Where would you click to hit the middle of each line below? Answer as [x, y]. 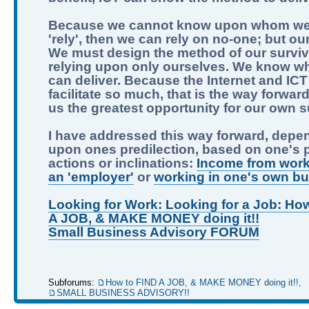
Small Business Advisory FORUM [154, 232]
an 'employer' [91, 177]
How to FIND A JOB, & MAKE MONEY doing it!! [202, 282]
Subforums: [73, 282]
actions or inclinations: [122, 163]
